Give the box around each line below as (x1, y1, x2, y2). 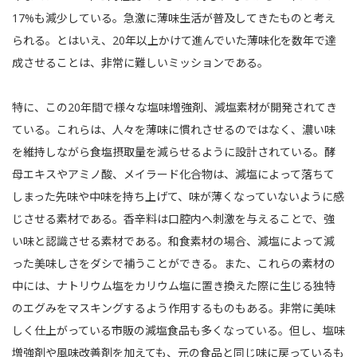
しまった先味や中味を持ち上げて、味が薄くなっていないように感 (12, 189, 344, 204)
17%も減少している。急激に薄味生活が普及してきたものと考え (12, 10, 335, 25)
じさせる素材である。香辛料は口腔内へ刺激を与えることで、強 (12, 211, 335, 226)
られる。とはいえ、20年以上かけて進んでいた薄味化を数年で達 (12, 33, 336, 48)
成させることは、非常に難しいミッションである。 (12, 55, 269, 70)
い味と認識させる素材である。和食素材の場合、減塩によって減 (12, 233, 335, 249)
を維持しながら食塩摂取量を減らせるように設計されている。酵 (12, 144, 335, 159)
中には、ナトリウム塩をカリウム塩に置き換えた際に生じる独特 (12, 278, 335, 293)
